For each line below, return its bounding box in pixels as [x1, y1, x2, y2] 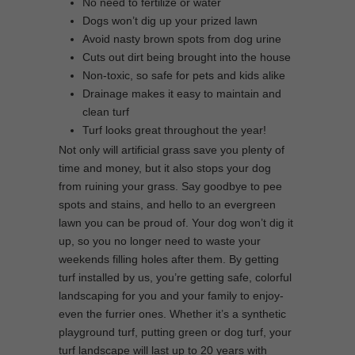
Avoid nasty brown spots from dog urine [82, 32, 281, 45]
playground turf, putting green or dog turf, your [59, 326, 292, 338]
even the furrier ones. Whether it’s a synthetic [59, 307, 286, 320]
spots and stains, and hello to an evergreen [59, 198, 276, 211]
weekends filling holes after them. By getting [59, 253, 279, 265]
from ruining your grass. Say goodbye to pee [59, 180, 282, 193]
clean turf [82, 105, 129, 118]
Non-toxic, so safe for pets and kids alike [82, 69, 285, 82]
